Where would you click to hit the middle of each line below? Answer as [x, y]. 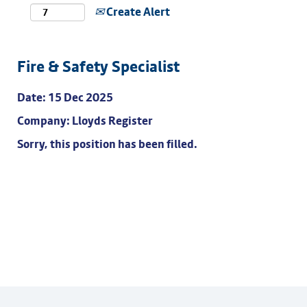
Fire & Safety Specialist [98, 66]
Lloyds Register [112, 121]
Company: [45, 121]
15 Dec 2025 [81, 97]
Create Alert [137, 12]
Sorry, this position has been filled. [107, 144]
